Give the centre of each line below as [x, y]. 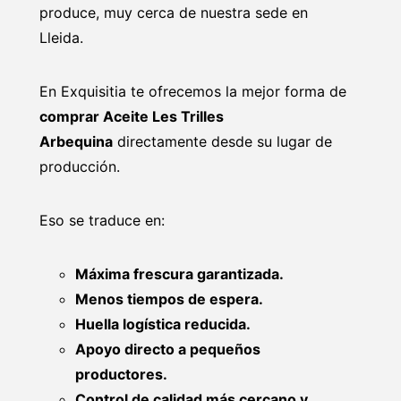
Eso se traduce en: [102, 220]
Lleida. [61, 37]
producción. [80, 166]
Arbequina [76, 141]
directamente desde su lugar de [222, 141]
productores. [121, 374]
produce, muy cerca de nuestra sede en [174, 12]
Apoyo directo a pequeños [168, 349]
